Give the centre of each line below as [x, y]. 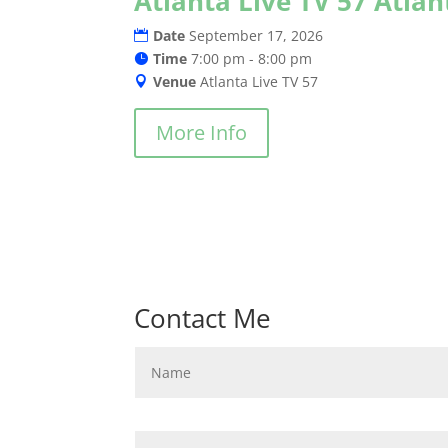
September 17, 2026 [256, 36]
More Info [202, 133]
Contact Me [203, 318]
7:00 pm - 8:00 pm [252, 59]
